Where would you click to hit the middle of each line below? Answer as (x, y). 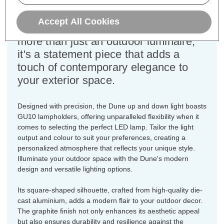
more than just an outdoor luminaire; (106, 41)
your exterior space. (66, 80)
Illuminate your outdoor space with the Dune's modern (103, 158)
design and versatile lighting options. (75, 169)
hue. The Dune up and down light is (105, 28)
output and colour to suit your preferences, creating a (101, 137)
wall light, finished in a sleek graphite (108, 15)
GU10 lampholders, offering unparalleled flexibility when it (108, 116)
